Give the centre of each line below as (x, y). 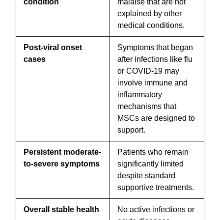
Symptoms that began (155, 47)
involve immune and (152, 82)
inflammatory (140, 94)
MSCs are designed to (156, 118)
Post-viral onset (53, 47)
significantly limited (151, 164)
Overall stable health (61, 209)
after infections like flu (155, 59)
